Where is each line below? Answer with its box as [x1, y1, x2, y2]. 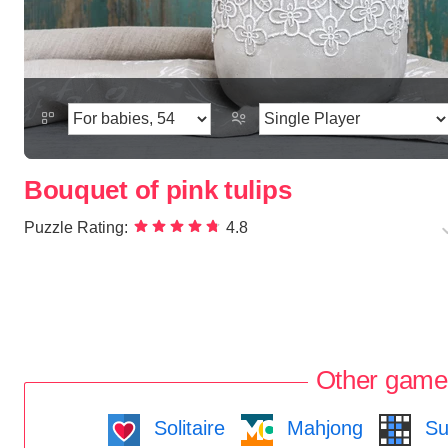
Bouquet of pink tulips [24, 176, 292, 205]
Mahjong [281, 416, 363, 439]
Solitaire [148, 416, 225, 439]
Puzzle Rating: [24, 219, 128, 237]
